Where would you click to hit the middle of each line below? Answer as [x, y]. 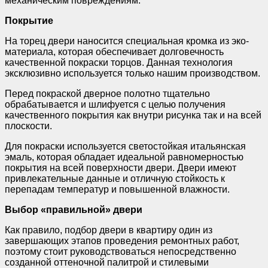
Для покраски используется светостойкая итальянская [125, 146]
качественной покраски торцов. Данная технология [119, 62]
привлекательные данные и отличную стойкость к [115, 178]
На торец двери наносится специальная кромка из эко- [127, 41]
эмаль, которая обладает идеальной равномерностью [124, 157]
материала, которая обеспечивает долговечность [114, 51]
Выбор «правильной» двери [74, 209]
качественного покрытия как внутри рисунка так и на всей [133, 115]
